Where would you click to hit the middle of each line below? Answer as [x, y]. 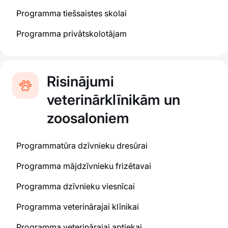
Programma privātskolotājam [72, 34]
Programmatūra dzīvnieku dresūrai [82, 146]
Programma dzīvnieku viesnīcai [76, 186]
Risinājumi [80, 81]
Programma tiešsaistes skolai [72, 13]
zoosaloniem [88, 118]
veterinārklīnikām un [113, 100]
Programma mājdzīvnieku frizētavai [84, 166]
